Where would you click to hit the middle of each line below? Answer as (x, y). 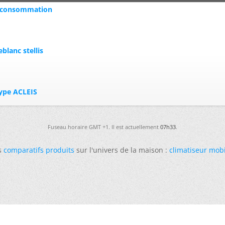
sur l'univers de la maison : (122, 150)
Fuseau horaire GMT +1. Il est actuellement (104, 127)
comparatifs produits (39, 150)
